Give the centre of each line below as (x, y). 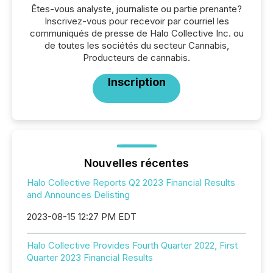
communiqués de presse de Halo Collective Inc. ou (136, 33)
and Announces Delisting (78, 195)
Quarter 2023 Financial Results (90, 257)
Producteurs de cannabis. (136, 58)
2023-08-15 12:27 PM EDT (82, 217)
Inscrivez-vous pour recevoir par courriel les (136, 21)
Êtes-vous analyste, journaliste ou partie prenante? (136, 9)
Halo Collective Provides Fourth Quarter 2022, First (132, 245)
